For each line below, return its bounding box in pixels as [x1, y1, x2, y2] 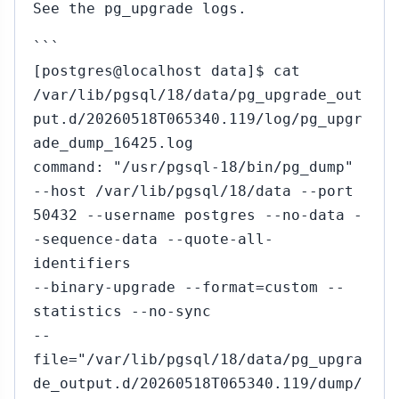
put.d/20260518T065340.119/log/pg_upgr [33, 110, 362, 127]
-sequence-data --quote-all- [33, 231, 273, 248]
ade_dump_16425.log [33, 134, 193, 151]
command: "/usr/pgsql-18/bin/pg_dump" [33, 159, 354, 175]
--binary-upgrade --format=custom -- [33, 279, 345, 296]
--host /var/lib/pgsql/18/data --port [33, 183, 354, 199]
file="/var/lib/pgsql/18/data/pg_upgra [33, 351, 362, 368]
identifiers [33, 255, 131, 272]
